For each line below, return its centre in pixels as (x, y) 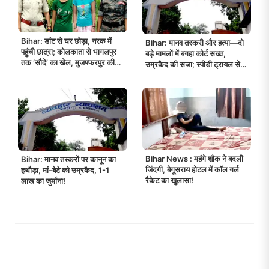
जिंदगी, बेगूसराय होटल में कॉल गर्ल (192, 169)
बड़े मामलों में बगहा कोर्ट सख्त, (185, 53)
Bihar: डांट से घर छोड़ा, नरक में (66, 41)
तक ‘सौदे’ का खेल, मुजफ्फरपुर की (68, 63)
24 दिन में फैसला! (171, 75)
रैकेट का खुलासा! (169, 180)
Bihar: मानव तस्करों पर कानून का (68, 159)
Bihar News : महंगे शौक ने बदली (194, 158)
